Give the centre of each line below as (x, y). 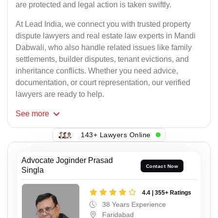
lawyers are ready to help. (60, 94)
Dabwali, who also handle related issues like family (104, 48)
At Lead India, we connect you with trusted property (103, 24)
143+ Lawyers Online (116, 135)
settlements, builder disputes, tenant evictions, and (102, 59)
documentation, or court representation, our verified (103, 83)
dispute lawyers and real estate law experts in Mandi (106, 36)
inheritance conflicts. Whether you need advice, (97, 71)
